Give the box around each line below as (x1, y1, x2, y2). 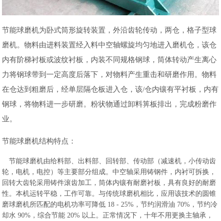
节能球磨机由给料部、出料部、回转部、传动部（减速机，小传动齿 (2, 157, 217, 165)
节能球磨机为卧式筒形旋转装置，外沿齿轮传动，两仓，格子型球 (2, 26, 217, 35)
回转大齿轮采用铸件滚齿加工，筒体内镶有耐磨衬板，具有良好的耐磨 (2, 179, 217, 187)
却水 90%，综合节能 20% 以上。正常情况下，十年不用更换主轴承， (2, 212, 214, 220)
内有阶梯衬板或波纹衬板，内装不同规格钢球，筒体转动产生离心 (2, 56, 217, 64)
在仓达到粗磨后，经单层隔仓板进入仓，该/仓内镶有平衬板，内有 (2, 85, 219, 94)
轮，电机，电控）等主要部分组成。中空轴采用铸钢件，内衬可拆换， (2, 168, 217, 176)
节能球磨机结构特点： (2, 137, 76, 146)
